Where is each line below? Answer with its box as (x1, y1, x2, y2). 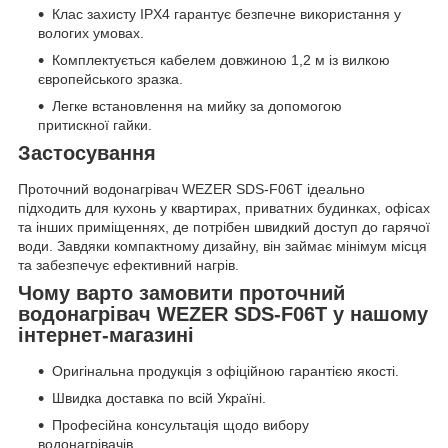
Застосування (18, 142, 156, 165)
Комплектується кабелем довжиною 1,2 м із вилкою (52, 52, 390, 69)
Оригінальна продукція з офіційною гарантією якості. (52, 362, 399, 379)
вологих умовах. (38, 25, 144, 42)
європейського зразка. (38, 71, 183, 88)
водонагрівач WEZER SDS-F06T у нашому (18, 303, 428, 326)
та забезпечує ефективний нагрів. (18, 257, 239, 274)
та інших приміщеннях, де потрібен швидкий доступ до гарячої (18, 219, 430, 236)
